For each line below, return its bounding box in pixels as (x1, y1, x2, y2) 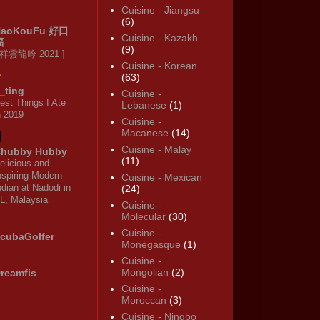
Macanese (121, 127, 169, 139)
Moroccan (121, 294, 166, 306)
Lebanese (121, 99, 166, 111)
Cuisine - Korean (121, 60, 197, 72)
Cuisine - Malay (121, 144, 191, 156)
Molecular (121, 211, 166, 223)
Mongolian (121, 266, 169, 279)
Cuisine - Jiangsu (121, 4, 199, 16)
